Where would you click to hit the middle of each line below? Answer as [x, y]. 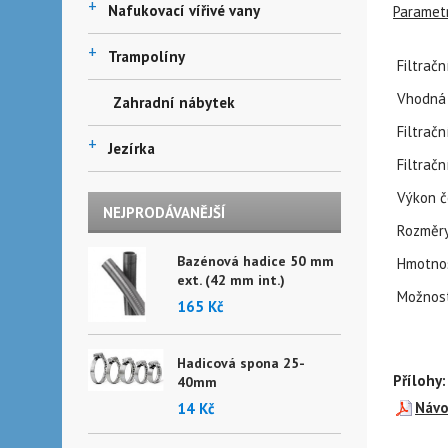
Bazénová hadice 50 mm [255, 261]
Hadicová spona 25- [240, 363]
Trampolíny [146, 56]
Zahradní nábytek [174, 102]
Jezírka [131, 148]
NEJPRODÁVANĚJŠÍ [164, 212]
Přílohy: [419, 380]
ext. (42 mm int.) [230, 280]
